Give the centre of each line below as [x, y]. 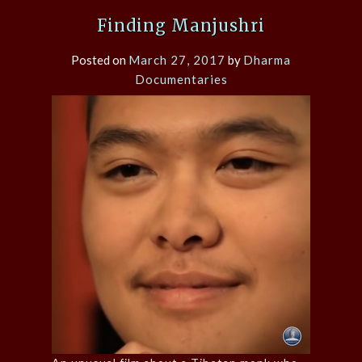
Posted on [100, 60]
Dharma [267, 60]
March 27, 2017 [177, 60]
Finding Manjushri [181, 26]
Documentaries [181, 80]
